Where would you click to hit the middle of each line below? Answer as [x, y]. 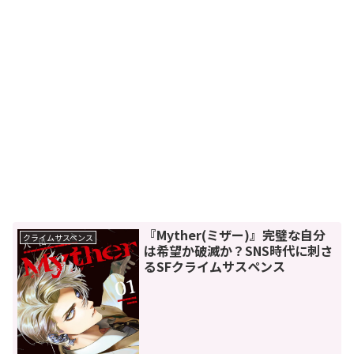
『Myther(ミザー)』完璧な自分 [235, 235]
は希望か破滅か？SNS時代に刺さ [239, 251]
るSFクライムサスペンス [215, 267]
